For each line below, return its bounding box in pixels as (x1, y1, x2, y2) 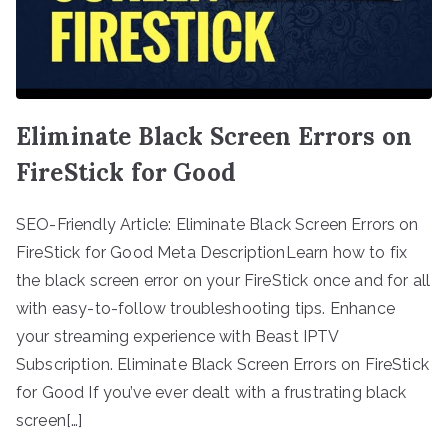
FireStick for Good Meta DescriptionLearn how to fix (16, 242, 408, 262)
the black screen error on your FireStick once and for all (16, 270, 431, 290)
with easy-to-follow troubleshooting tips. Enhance (16, 298, 395, 318)
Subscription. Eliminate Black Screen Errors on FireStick (16, 354, 429, 374)
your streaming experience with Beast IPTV (16, 326, 339, 346)
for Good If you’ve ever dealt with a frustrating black (16, 382, 407, 402)
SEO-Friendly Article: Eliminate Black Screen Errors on (16, 214, 419, 234)
